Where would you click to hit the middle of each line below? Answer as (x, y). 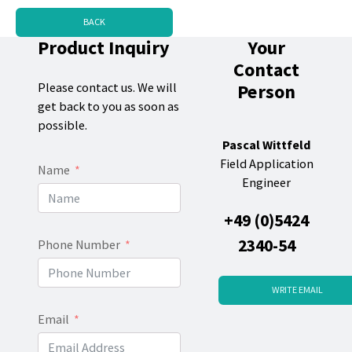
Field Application (266, 163)
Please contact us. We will (108, 88)
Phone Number (79, 245)
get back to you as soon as (109, 106)
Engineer (267, 182)
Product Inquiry (104, 47)
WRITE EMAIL (297, 290)
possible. (63, 125)
